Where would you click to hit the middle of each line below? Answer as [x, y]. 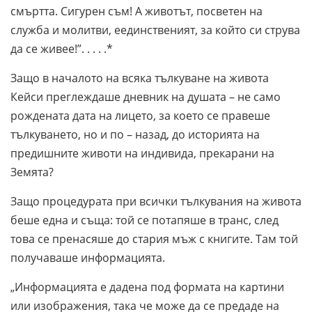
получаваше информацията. [88, 257]
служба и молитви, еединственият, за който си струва [155, 30]
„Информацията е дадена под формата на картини [147, 287]
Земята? [33, 172]
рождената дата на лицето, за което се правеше [140, 115]
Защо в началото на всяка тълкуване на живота [140, 78]
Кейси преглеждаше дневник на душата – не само [146, 96]
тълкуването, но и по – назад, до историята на [135, 134]
